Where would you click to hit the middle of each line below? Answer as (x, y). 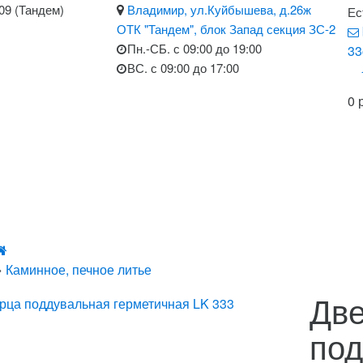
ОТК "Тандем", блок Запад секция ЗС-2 (226, 29)
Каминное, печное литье (79, 269)
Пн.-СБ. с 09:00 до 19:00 (194, 48)
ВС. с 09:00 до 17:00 (183, 68)
